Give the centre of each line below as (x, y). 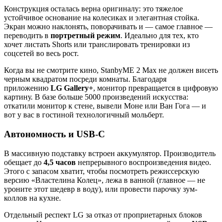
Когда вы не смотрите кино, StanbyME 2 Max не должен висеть (111, 70)
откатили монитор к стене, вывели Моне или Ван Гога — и (105, 106)
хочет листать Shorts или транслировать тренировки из (97, 45)
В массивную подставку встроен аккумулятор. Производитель (110, 153)
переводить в (27, 36)
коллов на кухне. (32, 198)
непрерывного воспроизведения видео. (143, 162)
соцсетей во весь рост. (41, 54)
